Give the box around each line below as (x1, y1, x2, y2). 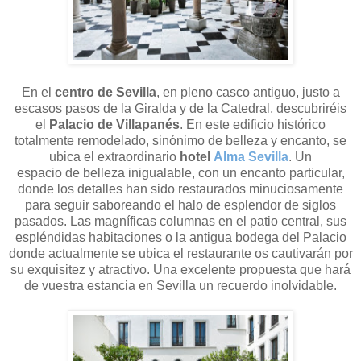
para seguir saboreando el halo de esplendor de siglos (25, 197, 336, 212)
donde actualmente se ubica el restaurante (8, 246, 251, 260)
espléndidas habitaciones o (15, 230, 176, 244)
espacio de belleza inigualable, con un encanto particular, (16, 165, 345, 180)
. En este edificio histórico (180, 117, 326, 131)
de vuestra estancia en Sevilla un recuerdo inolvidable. (24, 278, 337, 293)
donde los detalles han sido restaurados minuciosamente (18, 181, 343, 196)
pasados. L (15, 214, 77, 228)
